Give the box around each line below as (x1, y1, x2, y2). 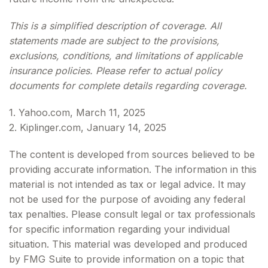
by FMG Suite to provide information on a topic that (9, 253, 244, 265)
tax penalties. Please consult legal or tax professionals (9, 208, 255, 220)
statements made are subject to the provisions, (9, 35, 220, 47)
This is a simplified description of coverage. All (9, 20, 221, 32)
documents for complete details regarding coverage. (9, 80, 247, 92)
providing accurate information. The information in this (9, 163, 257, 175)
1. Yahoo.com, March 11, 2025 (9, 106, 145, 118)
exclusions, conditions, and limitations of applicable (9, 50, 242, 62)
